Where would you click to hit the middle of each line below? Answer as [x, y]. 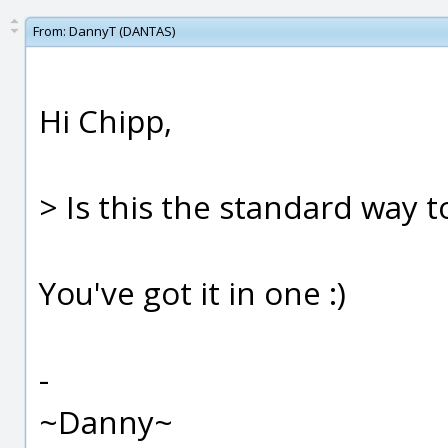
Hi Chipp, [105, 120]
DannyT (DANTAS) [122, 31]
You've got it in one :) [192, 292]
